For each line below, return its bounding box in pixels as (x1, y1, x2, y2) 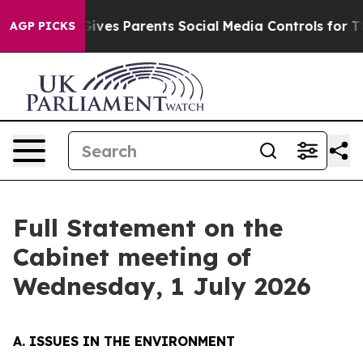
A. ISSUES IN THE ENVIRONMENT (13, 333, 235, 349)
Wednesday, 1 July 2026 (13, 271, 311, 301)
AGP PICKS (10, 19, 75, 33)
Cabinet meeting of (13, 241, 251, 272)
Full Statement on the (13, 212, 283, 243)
